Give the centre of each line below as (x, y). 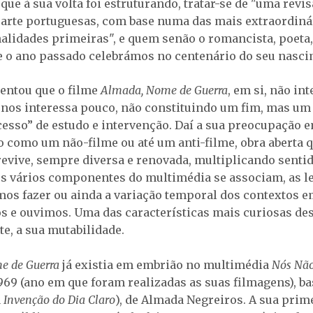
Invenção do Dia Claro (59, 300)
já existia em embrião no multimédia (167, 265)
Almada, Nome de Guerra (164, 90)
